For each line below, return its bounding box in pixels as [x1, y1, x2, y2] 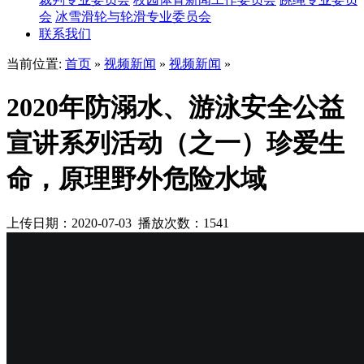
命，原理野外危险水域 [6, 164, 266, 194]
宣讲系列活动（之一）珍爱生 [6, 128, 344, 158]
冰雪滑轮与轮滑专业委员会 [55, 10, 211, 24]
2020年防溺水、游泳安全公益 [6, 93, 344, 123]
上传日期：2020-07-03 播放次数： [6, 215, 203, 230]
